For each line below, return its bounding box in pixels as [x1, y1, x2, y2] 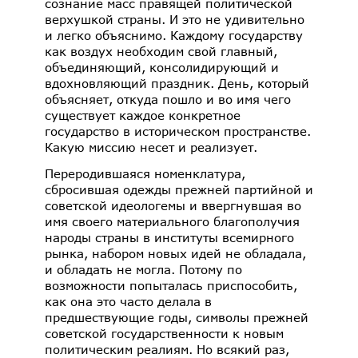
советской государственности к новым [45, 326, 284, 341]
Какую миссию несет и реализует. [45, 139, 257, 154]
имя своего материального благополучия [45, 214, 300, 229]
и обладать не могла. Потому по [45, 262, 242, 277]
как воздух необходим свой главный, [45, 43, 277, 58]
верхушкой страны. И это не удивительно [45, 11, 304, 26]
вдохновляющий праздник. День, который [45, 75, 309, 90]
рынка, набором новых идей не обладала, [45, 246, 306, 261]
